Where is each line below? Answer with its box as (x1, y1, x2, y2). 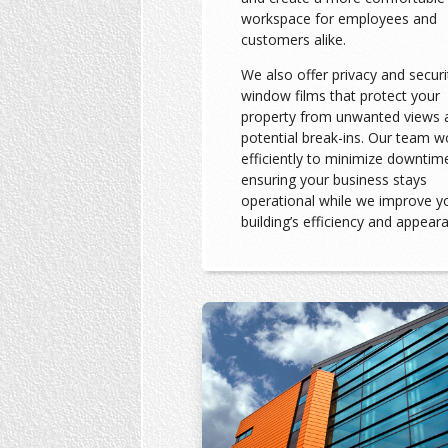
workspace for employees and (240, 8, 437, 28)
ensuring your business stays (240, 169, 427, 189)
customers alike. (240, 29, 346, 49)
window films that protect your (240, 85, 440, 105)
